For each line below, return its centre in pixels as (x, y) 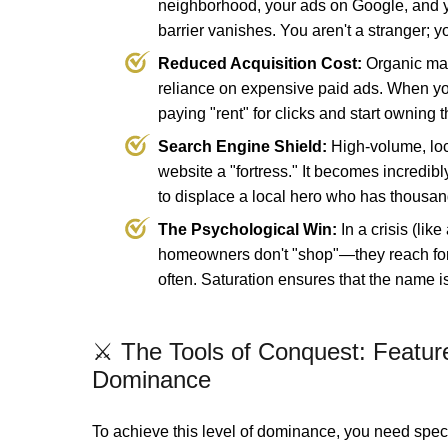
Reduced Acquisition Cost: (260, 64)
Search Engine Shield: (242, 147)
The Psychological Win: (247, 230)
